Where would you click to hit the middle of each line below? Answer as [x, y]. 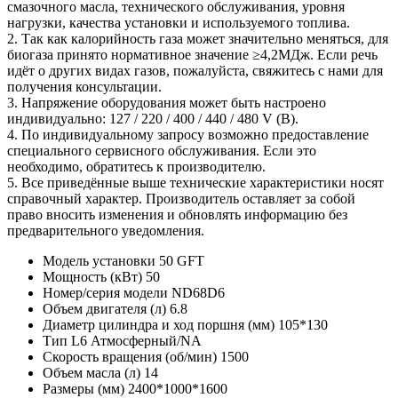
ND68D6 [198, 293]
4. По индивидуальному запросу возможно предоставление [188, 135]
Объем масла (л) [92, 373]
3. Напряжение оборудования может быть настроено [167, 103]
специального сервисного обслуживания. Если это [162, 151]
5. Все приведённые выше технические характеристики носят [195, 183]
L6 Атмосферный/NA [136, 341]
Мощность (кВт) [92, 277]
